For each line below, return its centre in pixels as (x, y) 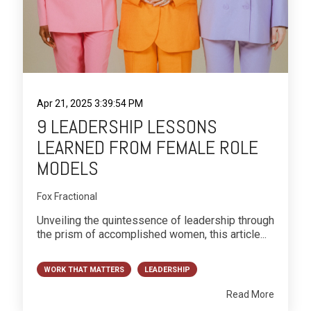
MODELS (68, 168)
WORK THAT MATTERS (84, 270)
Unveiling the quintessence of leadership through (155, 220)
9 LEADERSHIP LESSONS (127, 126)
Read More (250, 295)
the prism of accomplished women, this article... (152, 234)
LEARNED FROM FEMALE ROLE (148, 147)
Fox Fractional (67, 196)
